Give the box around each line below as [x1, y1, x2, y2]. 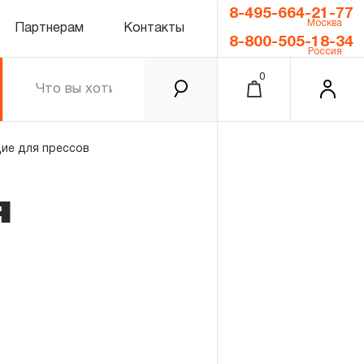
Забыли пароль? [152, 335, 252, 346]
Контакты [123, 22, 184, 34]
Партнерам [14, 22, 84, 34]
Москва [307, 19, 342, 28]
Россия [308, 46, 342, 56]
